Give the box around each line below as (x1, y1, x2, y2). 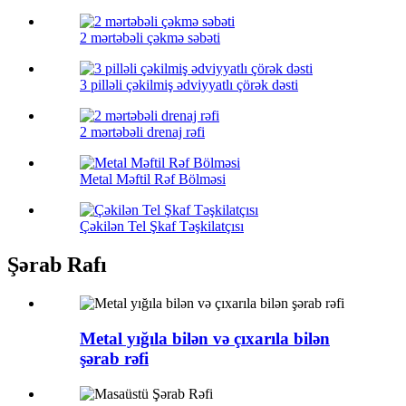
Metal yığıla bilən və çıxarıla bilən (80, 328, 330, 348)
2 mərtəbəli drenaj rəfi (80, 124, 205, 140)
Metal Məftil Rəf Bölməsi (80, 171, 226, 188)
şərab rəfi (80, 348, 149, 368)
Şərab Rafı (7, 253, 107, 277)
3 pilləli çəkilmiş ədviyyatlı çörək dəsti (80, 77, 298, 93)
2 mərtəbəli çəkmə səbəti (80, 30, 220, 46)
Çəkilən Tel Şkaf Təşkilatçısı (80, 218, 244, 235)
